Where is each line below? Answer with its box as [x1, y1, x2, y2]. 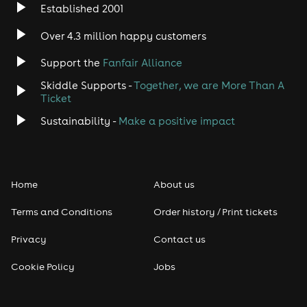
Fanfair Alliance [102, 56, 182, 69]
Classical [22, 114, 69, 127]
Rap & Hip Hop [22, 217, 95, 230]
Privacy [11, 232, 47, 245]
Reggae [22, 251, 61, 265]
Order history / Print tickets [153, 205, 278, 218]
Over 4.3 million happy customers [40, 29, 206, 42]
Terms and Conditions [11, 205, 112, 218]
